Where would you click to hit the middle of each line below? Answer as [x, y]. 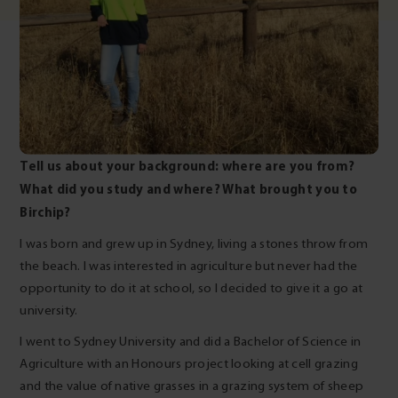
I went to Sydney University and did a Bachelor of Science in [191, 341]
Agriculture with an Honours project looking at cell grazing [189, 363]
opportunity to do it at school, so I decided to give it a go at [191, 288]
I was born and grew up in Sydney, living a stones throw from [194, 243]
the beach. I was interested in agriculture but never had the [189, 266]
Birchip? [45, 211]
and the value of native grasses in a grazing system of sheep [192, 386]
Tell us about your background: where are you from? [187, 165]
